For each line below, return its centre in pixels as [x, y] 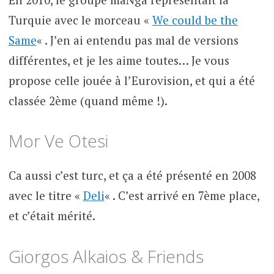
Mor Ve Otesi [58, 141]
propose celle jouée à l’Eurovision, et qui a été [131, 80]
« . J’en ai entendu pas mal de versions [137, 40]
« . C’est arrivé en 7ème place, [182, 196]
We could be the [195, 20]
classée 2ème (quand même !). [88, 100]
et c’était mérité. [52, 216]
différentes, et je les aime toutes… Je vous [119, 60]
